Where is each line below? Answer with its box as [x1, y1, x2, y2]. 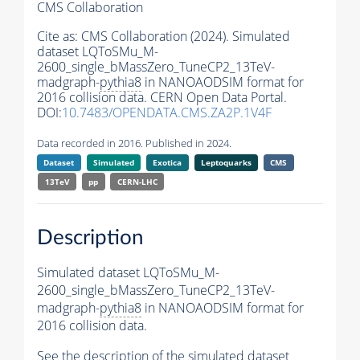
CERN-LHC [117, 176, 157, 188]
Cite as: [37, 27, 81, 46]
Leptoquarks [200, 157, 252, 169]
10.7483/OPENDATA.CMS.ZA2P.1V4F [62, 104, 272, 122]
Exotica [153, 157, 182, 169]
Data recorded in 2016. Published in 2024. [37, 136, 231, 151]
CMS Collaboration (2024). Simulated [81, 27, 290, 46]
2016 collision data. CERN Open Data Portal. [37, 88, 287, 107]
